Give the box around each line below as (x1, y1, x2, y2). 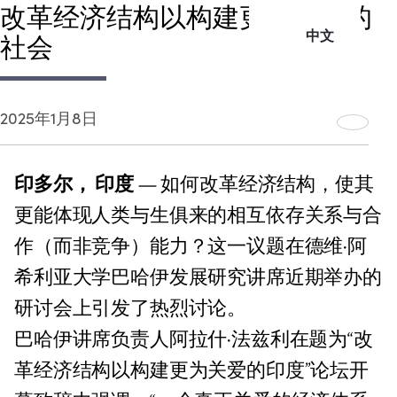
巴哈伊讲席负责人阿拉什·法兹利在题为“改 (14, 327, 373, 354)
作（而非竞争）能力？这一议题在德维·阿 (14, 234, 367, 261)
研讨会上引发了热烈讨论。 (14, 296, 247, 323)
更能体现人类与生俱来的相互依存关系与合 (14, 203, 382, 230)
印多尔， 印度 (14, 172, 134, 198)
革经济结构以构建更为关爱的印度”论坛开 (14, 358, 369, 385)
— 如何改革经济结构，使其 (133, 172, 374, 198)
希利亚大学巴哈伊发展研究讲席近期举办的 (14, 265, 382, 292)
